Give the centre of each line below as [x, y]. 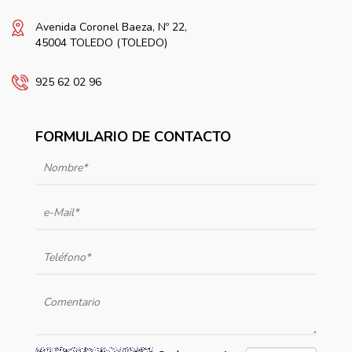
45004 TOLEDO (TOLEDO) [101, 42]
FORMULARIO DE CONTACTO [133, 136]
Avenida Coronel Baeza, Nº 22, [111, 27]
